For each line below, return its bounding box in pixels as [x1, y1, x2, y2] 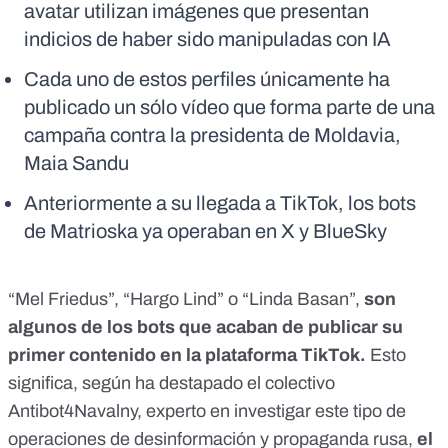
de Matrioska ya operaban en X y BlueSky [24, 220, 387, 243]
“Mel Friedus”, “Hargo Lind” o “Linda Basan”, [8, 289, 364, 310]
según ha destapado [82, 373, 247, 394]
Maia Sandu [24, 152, 133, 175]
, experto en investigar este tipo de [137, 401, 406, 422]
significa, [8, 373, 78, 394]
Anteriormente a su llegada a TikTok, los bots [24, 192, 416, 215]
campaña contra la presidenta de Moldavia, [24, 124, 401, 147]
